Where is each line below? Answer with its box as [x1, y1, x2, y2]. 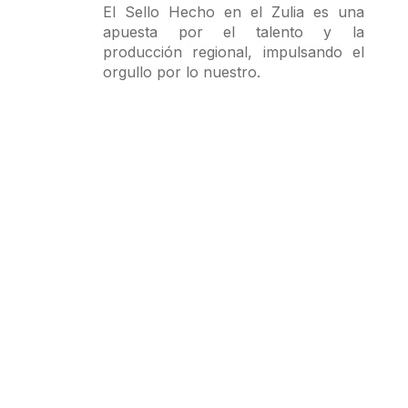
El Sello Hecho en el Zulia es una [102, 3, 364, 22]
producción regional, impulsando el [102, 43, 364, 62]
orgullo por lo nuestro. [102, 63, 260, 82]
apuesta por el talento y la [102, 23, 364, 42]
